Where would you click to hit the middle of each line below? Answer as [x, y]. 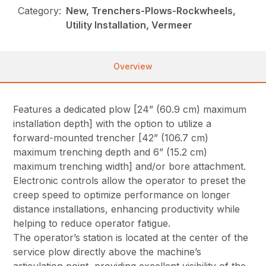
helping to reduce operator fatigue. [92, 224]
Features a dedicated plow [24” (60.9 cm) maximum [130, 110]
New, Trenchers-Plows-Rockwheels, [151, 11]
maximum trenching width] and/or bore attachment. [130, 167]
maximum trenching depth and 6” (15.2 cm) [110, 152]
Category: [40, 11]
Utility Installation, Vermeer [129, 25]
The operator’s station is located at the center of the [131, 238]
